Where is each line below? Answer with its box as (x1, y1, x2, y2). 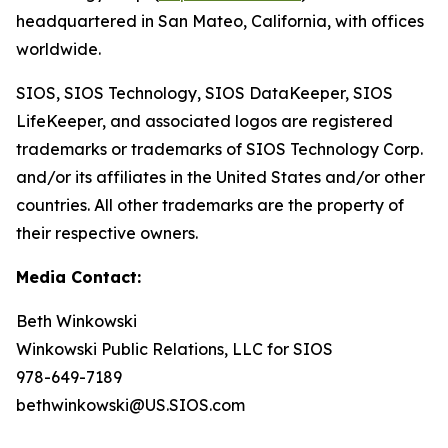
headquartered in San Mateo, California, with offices (16, 11, 424, 31)
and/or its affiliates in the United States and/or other (16, 167, 425, 187)
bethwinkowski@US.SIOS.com (16, 395, 245, 415)
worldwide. (16, 39, 101, 59)
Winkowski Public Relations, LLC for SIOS (16, 339, 333, 359)
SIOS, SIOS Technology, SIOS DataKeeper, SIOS (16, 83, 393, 103)
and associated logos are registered (106, 111, 393, 131)
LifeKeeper (16, 111, 102, 131)
